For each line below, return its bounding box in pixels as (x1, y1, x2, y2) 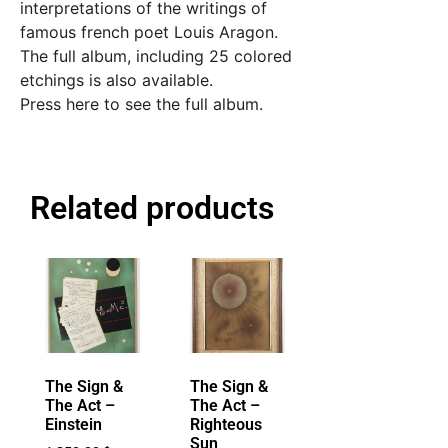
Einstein (45, 414, 102, 434)
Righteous (190, 414, 262, 434)
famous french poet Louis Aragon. (20, 22, 278, 43)
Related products (30, 188, 274, 227)
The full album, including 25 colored (20, 46, 292, 67)
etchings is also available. (20, 70, 213, 91)
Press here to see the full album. (20, 94, 263, 115)
